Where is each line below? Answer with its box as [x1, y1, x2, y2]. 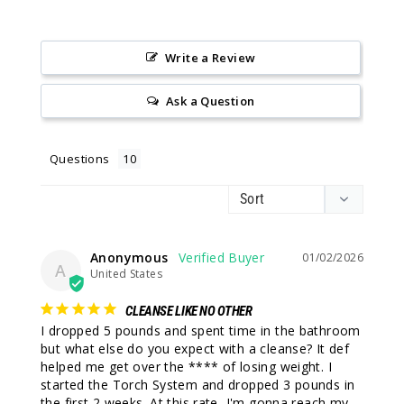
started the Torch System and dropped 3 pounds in [41, 376, 355, 394]
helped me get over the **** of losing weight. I [41, 358, 332, 376]
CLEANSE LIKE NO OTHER [125, 303, 252, 320]
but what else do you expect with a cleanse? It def [41, 340, 350, 358]
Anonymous [90, 249, 169, 267]
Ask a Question [166, 93, 255, 110]
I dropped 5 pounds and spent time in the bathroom [41, 322, 361, 340]
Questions [50, 151, 110, 168]
